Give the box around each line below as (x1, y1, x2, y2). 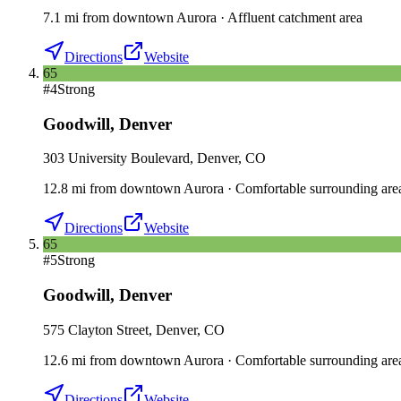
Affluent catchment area (227, 10, 363, 25)
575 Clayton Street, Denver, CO (43, 321, 225, 337)
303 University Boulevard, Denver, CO (43, 150, 266, 166)
